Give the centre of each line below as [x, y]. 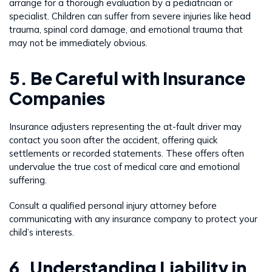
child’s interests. [42, 232]
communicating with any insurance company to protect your [133, 219]
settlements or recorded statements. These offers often [127, 153]
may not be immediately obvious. [78, 42]
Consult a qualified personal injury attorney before [113, 205]
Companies [57, 98]
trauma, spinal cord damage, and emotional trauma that [126, 29]
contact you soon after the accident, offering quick [113, 140]
